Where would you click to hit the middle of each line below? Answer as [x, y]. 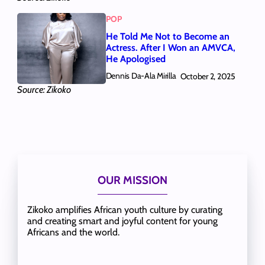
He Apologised [135, 59]
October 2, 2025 [208, 76]
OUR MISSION [132, 180]
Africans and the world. [73, 232]
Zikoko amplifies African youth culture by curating [125, 209]
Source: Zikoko [44, 90]
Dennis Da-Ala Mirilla [141, 76]
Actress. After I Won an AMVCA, [170, 48]
